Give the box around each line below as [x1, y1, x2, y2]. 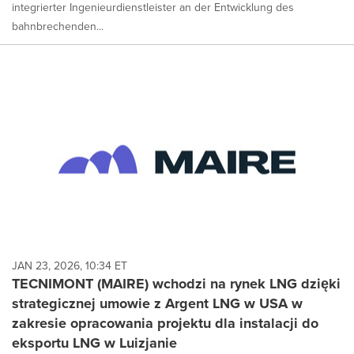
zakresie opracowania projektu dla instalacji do [12, 313, 318, 334]
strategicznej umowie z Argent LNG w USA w [12, 293, 303, 314]
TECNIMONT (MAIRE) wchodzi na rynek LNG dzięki [12, 273, 341, 295]
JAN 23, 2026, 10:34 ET [12, 258, 127, 275]
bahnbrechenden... [12, 17, 104, 35]
